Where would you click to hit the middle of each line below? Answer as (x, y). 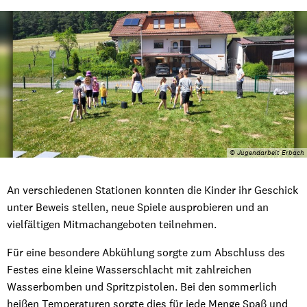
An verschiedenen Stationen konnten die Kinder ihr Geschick (152, 189)
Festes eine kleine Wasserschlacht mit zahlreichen (129, 269)
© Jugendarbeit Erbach (267, 152)
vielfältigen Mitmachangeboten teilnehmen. (113, 224)
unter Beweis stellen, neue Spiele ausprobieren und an (138, 207)
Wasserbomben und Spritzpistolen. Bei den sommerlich (142, 286)
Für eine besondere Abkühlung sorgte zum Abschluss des (146, 252)
